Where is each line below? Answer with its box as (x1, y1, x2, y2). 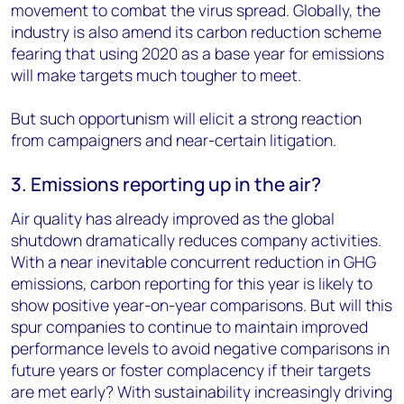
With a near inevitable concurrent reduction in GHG (11, 251, 376, 272)
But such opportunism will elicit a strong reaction (11, 107, 362, 129)
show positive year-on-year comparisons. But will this (11, 294, 392, 316)
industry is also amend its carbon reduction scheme (11, 21, 381, 42)
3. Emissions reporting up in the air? (11, 171, 321, 197)
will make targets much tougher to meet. (11, 64, 301, 86)
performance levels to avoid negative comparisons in (11, 337, 390, 359)
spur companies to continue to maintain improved (11, 316, 368, 337)
